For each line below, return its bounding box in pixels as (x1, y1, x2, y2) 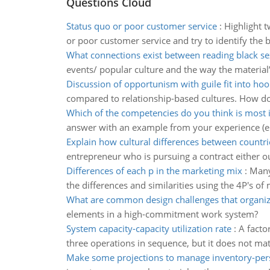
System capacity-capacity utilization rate (66, 222, 231, 234)
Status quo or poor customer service (66, 20, 217, 32)
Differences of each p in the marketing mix (66, 165, 242, 177)
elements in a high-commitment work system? (66, 208, 258, 220)
